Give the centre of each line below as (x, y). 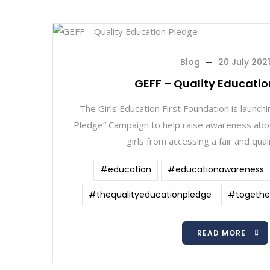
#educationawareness (215, 169)
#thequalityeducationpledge (150, 195)
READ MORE (221, 233)
